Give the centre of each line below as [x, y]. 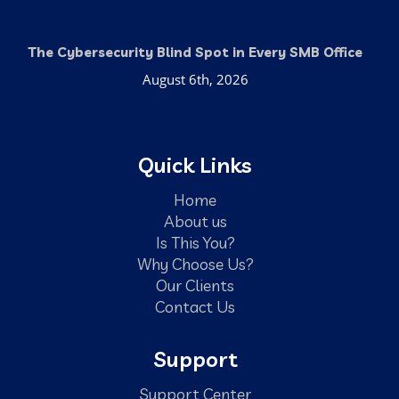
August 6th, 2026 [195, 80]
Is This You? [195, 243]
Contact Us [195, 307]
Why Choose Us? [195, 264]
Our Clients [195, 285]
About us [195, 221]
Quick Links [195, 165]
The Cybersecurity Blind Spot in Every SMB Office [195, 53]
